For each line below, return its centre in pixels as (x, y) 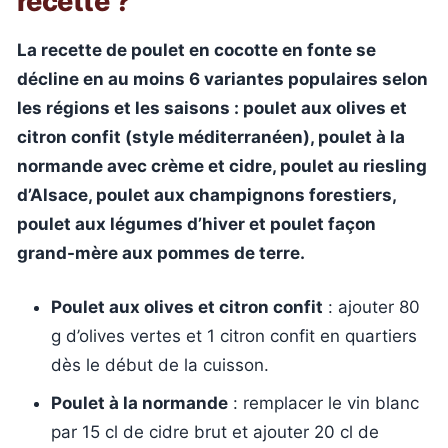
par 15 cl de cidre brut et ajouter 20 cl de (215, 431)
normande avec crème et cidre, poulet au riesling (222, 165)
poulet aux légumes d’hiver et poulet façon (196, 223)
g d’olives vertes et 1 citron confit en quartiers (234, 336)
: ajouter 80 (371, 307)
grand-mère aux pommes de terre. (161, 252)
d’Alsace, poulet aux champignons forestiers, (206, 194)
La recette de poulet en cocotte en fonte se (196, 49)
